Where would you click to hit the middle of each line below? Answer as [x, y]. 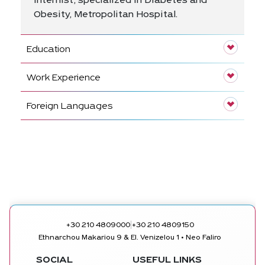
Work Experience [63, 78]
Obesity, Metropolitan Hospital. [105, 15]
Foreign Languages [70, 106]
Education [48, 50]
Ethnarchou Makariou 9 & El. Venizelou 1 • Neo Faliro [130, 238]
